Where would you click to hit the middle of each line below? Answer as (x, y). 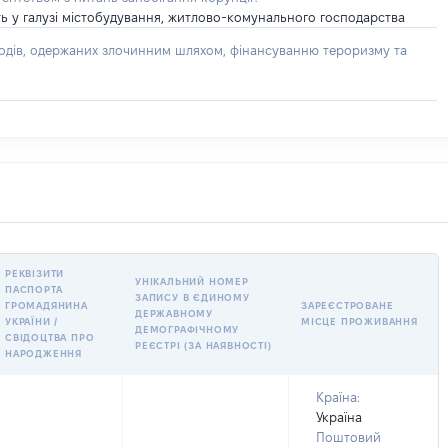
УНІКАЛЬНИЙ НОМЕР (192, 281)
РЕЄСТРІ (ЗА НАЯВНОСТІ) (203, 345)
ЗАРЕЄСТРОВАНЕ (347, 305)
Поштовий (348, 437)
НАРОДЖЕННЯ (43, 353)
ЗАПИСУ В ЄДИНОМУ (192, 297)
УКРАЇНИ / (32, 321)
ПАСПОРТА (34, 289)
